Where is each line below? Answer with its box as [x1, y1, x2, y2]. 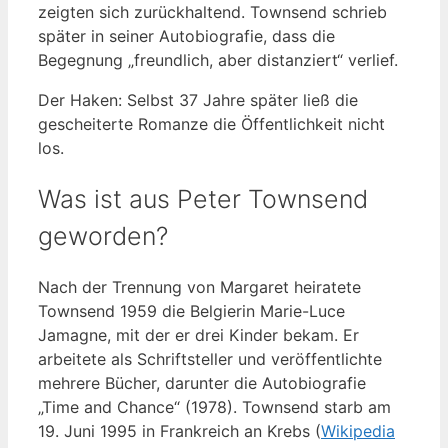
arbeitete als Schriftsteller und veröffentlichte [38, 349, 382, 370]
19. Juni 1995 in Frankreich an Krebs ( [38, 421, 321, 442]
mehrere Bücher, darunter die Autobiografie [38, 373, 366, 394]
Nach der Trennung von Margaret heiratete [38, 277, 361, 298]
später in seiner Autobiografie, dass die [38, 25, 335, 46]
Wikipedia [321, 421, 395, 442]
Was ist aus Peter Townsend [38, 183, 368, 214]
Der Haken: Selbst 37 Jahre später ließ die [38, 89, 358, 110]
